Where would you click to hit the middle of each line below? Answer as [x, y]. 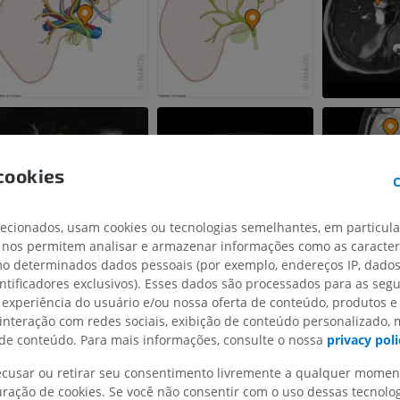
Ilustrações [345, 337]
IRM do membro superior [132, 319]
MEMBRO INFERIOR [308, 275]
